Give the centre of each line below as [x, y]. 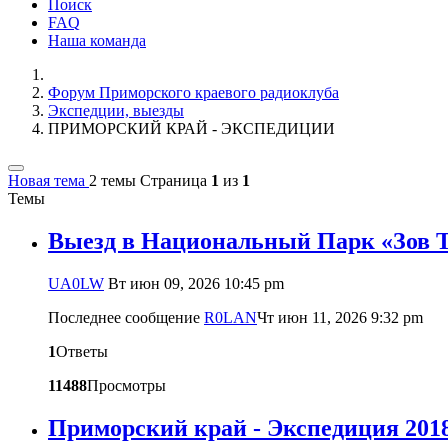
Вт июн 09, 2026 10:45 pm [196, 283]
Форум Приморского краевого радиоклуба [193, 92]
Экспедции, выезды [116, 110]
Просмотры [126, 385]
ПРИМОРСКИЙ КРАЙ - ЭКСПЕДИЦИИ [191, 128]
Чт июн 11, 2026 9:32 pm [340, 317]
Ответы [82, 351]
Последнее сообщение [126, 317]
